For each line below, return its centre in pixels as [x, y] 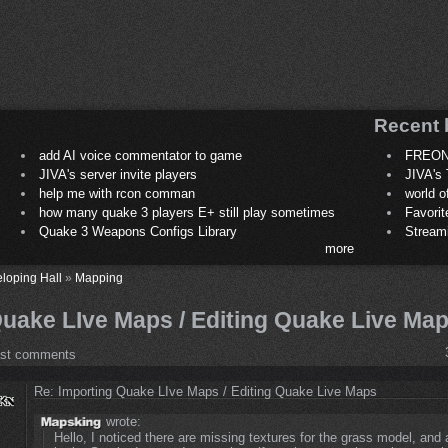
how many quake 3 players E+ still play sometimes [186, 213]
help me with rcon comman [116, 194]
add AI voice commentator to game [140, 156]
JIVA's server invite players [117, 175]
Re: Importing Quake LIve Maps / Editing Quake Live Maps [205, 392]
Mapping [99, 278]
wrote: [121, 422]
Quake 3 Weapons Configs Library [137, 232]
